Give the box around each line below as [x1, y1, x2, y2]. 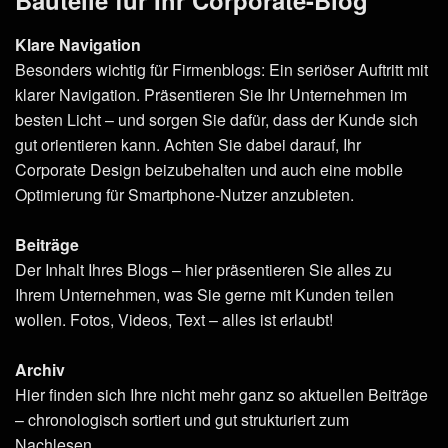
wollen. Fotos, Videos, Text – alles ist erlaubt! [15, 307, 333, 331]
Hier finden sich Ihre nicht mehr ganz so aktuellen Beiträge [15, 382, 428, 406]
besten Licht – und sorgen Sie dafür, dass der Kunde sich [15, 107, 418, 131]
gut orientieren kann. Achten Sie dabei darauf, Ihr [15, 132, 361, 156]
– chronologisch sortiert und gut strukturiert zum [15, 407, 349, 431]
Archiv [15, 357, 65, 381]
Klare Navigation [15, 32, 141, 56]
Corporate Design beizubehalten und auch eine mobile [15, 157, 403, 181]
